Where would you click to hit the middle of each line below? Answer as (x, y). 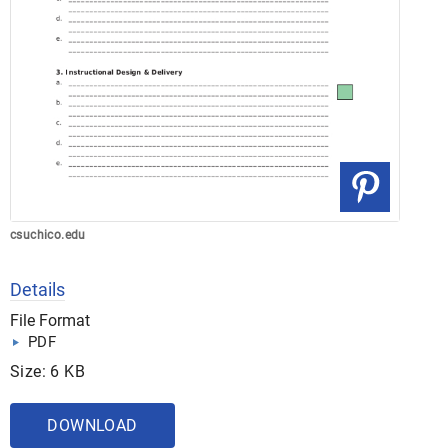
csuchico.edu (48, 235)
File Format (50, 320)
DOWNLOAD (92, 425)
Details (37, 289)
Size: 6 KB (47, 371)
